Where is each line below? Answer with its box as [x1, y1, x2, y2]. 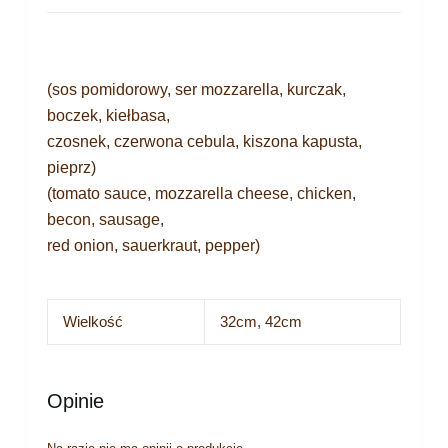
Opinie [46, 389, 104, 412]
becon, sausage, [46, 210, 164, 228]
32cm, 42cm [219, 312, 302, 330]
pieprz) [46, 158, 96, 176]
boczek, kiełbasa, [46, 106, 170, 124]
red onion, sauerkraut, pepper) [46, 236, 260, 254]
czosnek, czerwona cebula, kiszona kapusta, [46, 132, 362, 150]
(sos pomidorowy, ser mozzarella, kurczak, [46, 80, 346, 98]
